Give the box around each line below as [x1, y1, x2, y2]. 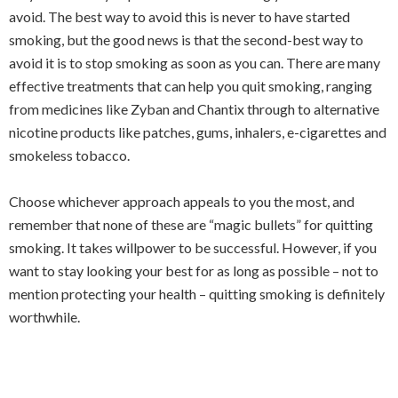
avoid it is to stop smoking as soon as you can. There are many [9, 54, 380, 71]
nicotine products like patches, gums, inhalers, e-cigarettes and [9, 123, 386, 140]
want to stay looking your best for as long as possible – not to [9, 262, 378, 279]
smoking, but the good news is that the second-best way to [9, 31, 363, 48]
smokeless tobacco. [9, 147, 130, 163]
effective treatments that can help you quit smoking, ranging [9, 77, 372, 94]
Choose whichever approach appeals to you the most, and [9, 193, 354, 210]
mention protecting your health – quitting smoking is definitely [9, 285, 385, 302]
